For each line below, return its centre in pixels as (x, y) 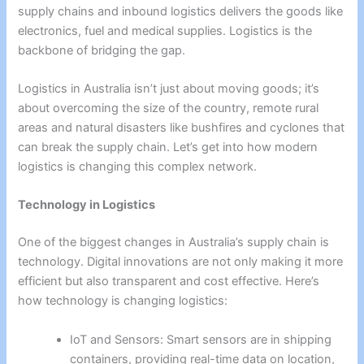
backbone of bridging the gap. (102, 50)
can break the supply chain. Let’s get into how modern (168, 147)
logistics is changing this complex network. (138, 167)
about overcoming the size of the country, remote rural (169, 108)
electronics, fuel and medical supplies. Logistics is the (165, 30)
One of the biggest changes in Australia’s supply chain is (174, 243)
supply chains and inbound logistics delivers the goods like (181, 11)
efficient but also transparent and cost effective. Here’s (169, 282)
